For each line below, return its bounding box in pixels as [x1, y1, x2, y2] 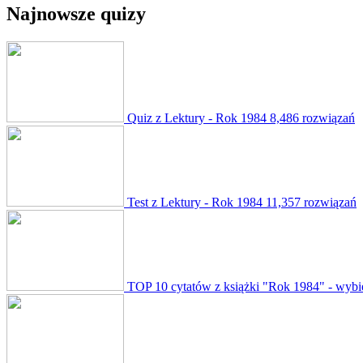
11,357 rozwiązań [266, 194, 357, 209]
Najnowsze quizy [6, 2, 146, 24]
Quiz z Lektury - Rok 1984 [127, 110, 267, 125]
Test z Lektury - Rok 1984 [127, 194, 263, 209]
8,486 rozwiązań [270, 110, 355, 125]
